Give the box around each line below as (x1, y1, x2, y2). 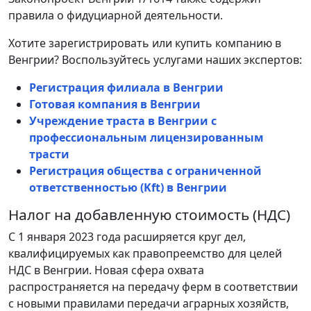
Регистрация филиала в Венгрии (29, 80, 224, 96)
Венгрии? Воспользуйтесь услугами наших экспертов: (8, 52, 302, 68)
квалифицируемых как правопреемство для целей (8, 246, 282, 262)
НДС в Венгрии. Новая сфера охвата (8, 262, 204, 278)
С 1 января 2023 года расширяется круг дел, (8, 229, 246, 245)
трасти (29, 146, 69, 162)
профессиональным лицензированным (29, 130, 264, 146)
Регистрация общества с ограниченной (29, 163, 262, 179)
